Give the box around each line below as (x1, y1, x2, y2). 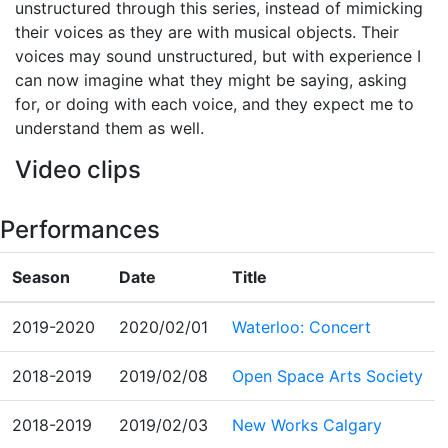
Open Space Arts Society (232, 366, 423, 386)
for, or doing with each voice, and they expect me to (15, 94, 414, 114)
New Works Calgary (232, 415, 382, 435)
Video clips (15, 155, 141, 184)
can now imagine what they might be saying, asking (15, 70, 407, 90)
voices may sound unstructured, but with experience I (15, 46, 421, 66)
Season (12, 267, 70, 287)
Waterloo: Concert (232, 317, 371, 337)
